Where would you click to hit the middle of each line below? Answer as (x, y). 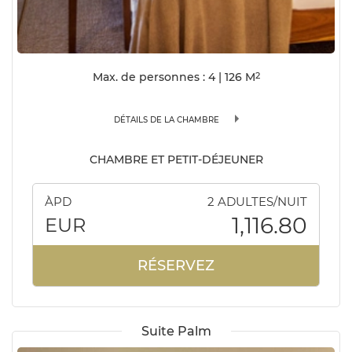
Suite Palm (176, 331)
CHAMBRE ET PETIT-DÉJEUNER (176, 159)
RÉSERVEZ (176, 265)
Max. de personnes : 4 (154, 77)
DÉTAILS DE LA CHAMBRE (166, 119)
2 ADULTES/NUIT (257, 201)
